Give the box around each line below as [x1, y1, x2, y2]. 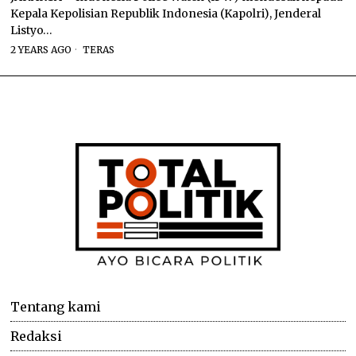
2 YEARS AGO [10, 43, 72, 56]
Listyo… [10, 22, 53, 37]
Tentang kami [10, 298, 102, 315]
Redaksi [10, 327, 63, 344]
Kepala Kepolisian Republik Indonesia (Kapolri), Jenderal [10, 6, 322, 21]
